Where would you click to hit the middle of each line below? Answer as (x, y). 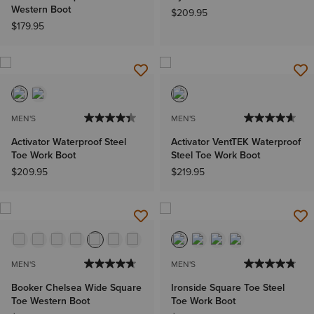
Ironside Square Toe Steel (228, 287)
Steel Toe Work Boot (216, 155)
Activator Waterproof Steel (69, 142)
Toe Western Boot (50, 301)
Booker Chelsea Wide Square (76, 287)
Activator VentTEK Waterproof (236, 142)
